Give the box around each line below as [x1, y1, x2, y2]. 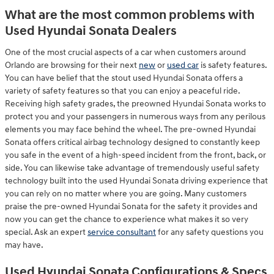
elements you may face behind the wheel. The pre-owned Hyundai [5, 124, 256, 135]
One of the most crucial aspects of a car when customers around [5, 46, 246, 57]
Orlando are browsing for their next [5, 59, 139, 70]
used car [167, 59, 199, 70]
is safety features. [199, 59, 267, 70]
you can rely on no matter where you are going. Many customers [5, 188, 246, 199]
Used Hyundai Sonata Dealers [5, 23, 177, 39]
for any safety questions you [156, 226, 264, 237]
